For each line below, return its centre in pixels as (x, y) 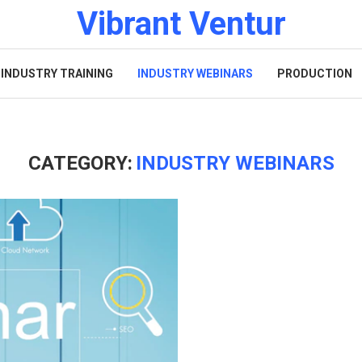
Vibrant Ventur (181, 24)
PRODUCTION (315, 74)
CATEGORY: (80, 163)
